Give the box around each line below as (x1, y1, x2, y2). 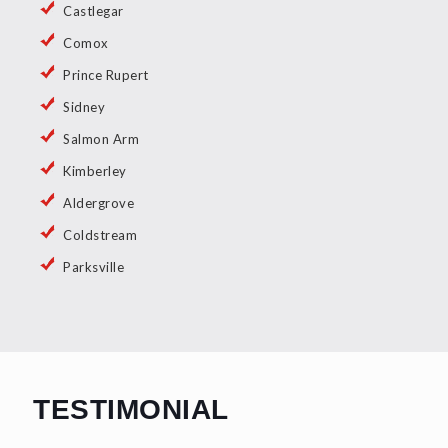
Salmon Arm (63, 131, 139, 148)
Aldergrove (63, 195, 134, 212)
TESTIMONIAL (33, 394, 229, 426)
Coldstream (63, 227, 137, 244)
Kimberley (63, 163, 127, 180)
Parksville (63, 259, 124, 276)
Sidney (63, 99, 105, 116)
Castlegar (63, 3, 124, 20)
